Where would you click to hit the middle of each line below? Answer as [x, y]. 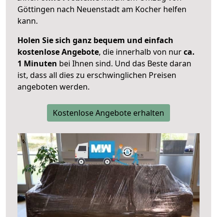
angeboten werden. [54, 87]
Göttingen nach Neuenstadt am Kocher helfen [102, 9]
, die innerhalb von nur [141, 52]
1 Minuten [37, 64]
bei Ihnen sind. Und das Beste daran [124, 64]
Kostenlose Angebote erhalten [108, 113]
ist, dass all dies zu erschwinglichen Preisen [97, 75]
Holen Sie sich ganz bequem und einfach [95, 40]
